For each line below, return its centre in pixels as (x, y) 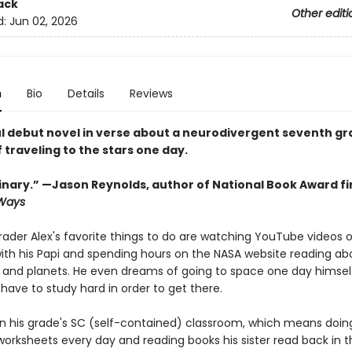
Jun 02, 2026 (43, 22)
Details (86, 93)
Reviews (151, 93)
